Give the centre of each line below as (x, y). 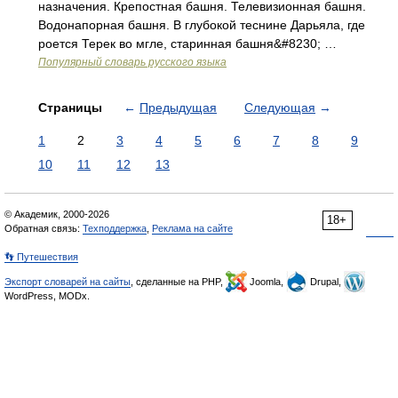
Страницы (72, 107)
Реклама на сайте (192, 228)
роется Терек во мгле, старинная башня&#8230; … (187, 44)
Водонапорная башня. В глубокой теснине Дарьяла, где (202, 25)
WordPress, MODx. (47, 296)
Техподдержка (115, 228)
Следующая (280, 107)
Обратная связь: (44, 228)
